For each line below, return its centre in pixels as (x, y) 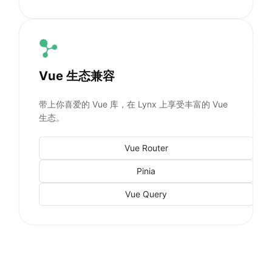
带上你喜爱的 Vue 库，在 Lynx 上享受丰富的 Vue (133, 104)
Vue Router (146, 148)
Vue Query (146, 194)
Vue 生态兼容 (76, 75)
